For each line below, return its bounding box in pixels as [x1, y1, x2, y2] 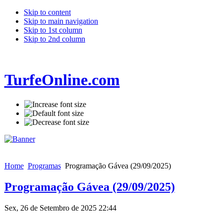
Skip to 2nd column [24, 35, 85, 43]
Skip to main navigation [24, 17, 98, 25]
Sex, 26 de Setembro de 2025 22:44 [4, 203, 116, 212]
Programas [27, 161, 61, 170]
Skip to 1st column [24, 26, 82, 34]
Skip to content [24, 8, 71, 16]
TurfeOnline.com [4, 71, 120, 89]
